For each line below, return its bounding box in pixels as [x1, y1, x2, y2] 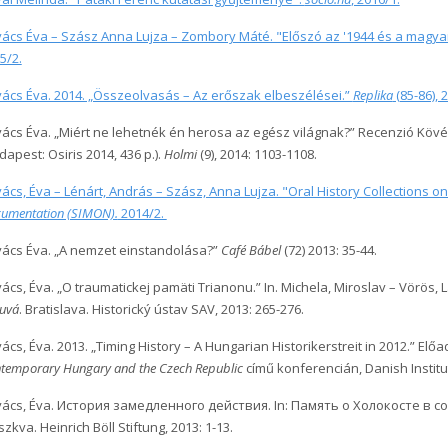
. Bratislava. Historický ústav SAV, [18, 300, 221, 318]
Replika [352, 86, 393, 104]
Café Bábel [220, 241, 281, 259]
